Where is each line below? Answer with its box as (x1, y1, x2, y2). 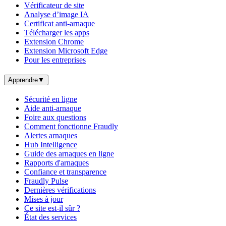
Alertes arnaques (24, 131, 77, 140)
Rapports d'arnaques (24, 158, 89, 167)
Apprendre (8, 76, 38, 84)
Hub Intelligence (24, 140, 77, 149)
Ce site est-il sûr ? (24, 204, 80, 213)
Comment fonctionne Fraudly (24, 122, 118, 131)
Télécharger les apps (24, 28, 89, 37)
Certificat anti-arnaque (24, 19, 95, 28)
